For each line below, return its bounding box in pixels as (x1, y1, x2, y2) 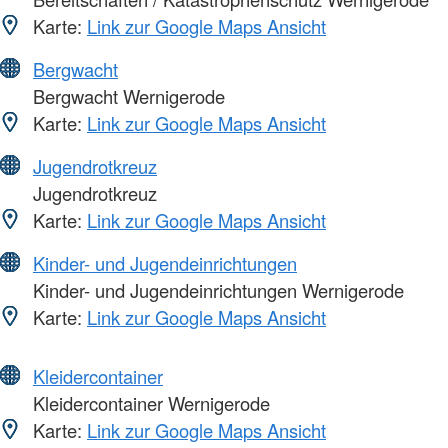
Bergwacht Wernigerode (28, 83, 225, 110)
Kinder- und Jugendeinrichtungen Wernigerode (28, 277, 404, 304)
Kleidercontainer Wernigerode (28, 390, 270, 417)
